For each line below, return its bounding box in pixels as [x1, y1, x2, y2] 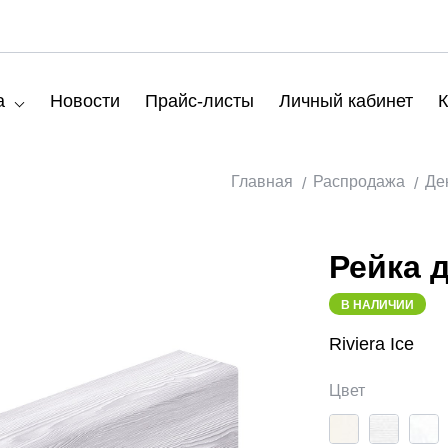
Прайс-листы [145, 90, 254, 111]
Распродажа [312, 173, 405, 190]
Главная [230, 173, 293, 190]
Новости [50, 90, 120, 111]
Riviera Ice [329, 334, 415, 354]
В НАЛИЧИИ [341, 298, 415, 312]
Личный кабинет [279, 90, 413, 111]
